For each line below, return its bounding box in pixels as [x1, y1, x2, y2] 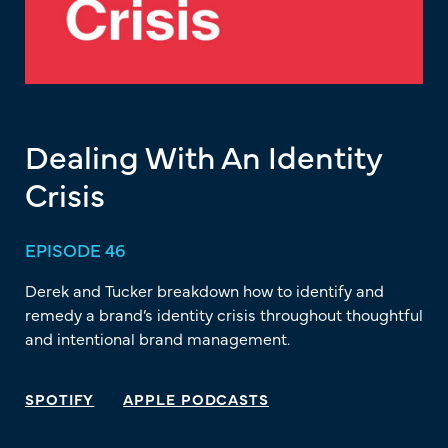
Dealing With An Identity [25, 133, 382, 179]
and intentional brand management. [25, 327, 290, 350]
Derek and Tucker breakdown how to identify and [25, 279, 384, 302]
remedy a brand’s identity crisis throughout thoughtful [25, 303, 423, 326]
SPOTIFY [25, 388, 95, 410]
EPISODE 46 [25, 237, 125, 263]
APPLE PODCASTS [123, 388, 269, 410]
